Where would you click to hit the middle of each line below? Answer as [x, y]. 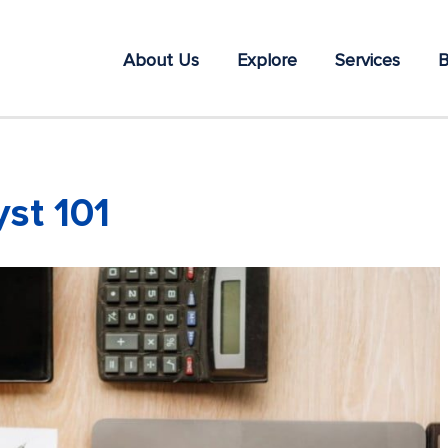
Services [367, 60]
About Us [161, 60]
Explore [267, 60]
